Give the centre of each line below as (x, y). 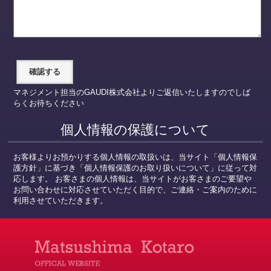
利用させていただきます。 (60, 200)
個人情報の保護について (135, 129)
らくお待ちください (48, 103)
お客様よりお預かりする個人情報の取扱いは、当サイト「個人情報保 (135, 157)
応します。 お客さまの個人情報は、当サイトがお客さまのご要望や (132, 178)
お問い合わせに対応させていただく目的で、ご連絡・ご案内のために (135, 189)
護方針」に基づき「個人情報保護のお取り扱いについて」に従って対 (135, 168)
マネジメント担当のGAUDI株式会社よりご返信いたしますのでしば (132, 92)
